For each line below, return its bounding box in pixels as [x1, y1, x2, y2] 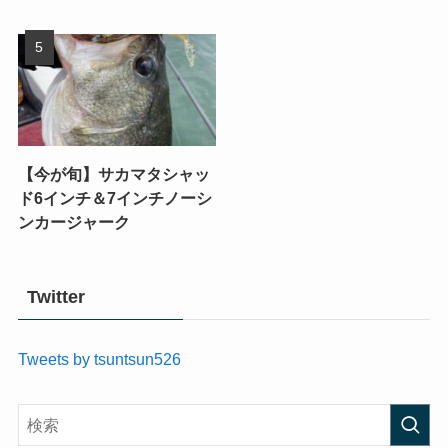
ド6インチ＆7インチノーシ [17, 188, 212, 207]
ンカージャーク [17, 212, 130, 231]
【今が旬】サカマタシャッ [17, 164, 210, 183]
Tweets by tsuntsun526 [17, 349, 181, 368]
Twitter [26, 286, 85, 307]
